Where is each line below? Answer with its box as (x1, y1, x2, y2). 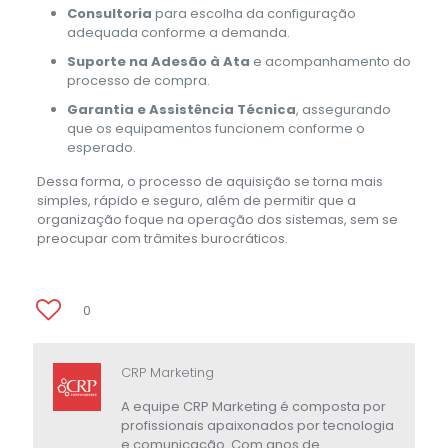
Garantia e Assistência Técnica (66, 99, 296, 119)
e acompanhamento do (249, 51, 411, 71)
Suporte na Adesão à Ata (66, 51, 250, 71)
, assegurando (295, 99, 391, 119)
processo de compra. (66, 70, 210, 90)
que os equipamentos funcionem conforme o (66, 118, 365, 138)
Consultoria (66, 3, 152, 23)
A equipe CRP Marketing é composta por (121, 396, 386, 416)
